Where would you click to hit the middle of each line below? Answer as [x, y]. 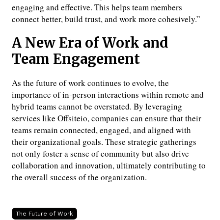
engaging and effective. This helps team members [97, 7]
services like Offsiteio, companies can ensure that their [107, 118]
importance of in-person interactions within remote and [108, 95]
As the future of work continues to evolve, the [90, 83]
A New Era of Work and [90, 43]
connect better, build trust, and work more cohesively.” [106, 19]
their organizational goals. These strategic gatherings [104, 142]
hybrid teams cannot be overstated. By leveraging [97, 107]
